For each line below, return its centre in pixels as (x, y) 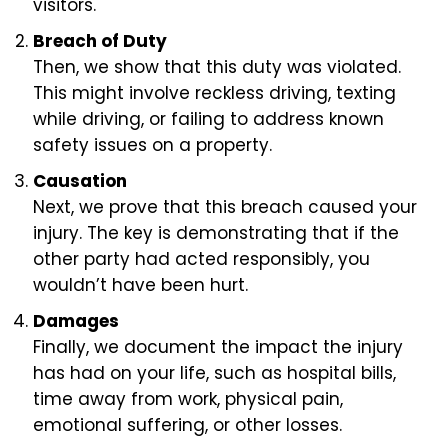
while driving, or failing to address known (208, 119)
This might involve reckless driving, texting (214, 93)
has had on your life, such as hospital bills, (214, 373)
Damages (76, 321)
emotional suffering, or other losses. (187, 425)
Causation (80, 181)
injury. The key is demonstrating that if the (216, 233)
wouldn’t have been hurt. (140, 285)
